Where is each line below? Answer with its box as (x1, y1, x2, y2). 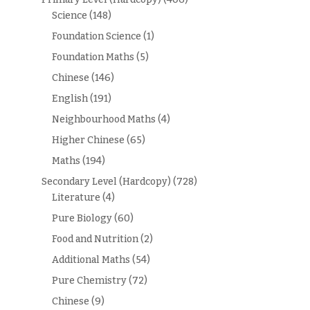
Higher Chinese (51, 134, 125, 146)
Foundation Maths (51, 51, 134, 63)
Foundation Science (51, 30, 141, 42)
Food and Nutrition (51, 232, 138, 245)
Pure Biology (51, 212, 112, 224)
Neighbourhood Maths (51, 113, 156, 125)
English (51, 92, 88, 104)
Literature (51, 191, 100, 203)
